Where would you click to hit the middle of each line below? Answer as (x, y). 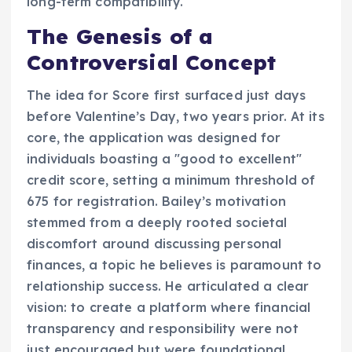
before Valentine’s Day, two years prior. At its (176, 117)
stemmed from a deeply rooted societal (157, 223)
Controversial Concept (152, 63)
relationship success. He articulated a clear (168, 286)
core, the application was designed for (154, 138)
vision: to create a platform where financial (169, 308)
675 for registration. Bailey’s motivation (156, 202)
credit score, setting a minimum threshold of (171, 180)
